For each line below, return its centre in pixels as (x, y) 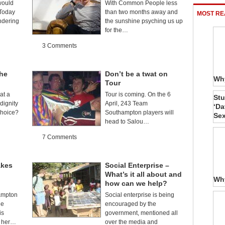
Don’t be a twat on (136, 74)
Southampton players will (139, 113)
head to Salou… (127, 122)
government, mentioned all (141, 213)
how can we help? (136, 183)
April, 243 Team (126, 103)
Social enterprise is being (140, 195)
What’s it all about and (143, 174)
